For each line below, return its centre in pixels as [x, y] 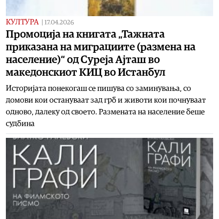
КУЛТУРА [22, 22]
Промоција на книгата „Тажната [85, 34]
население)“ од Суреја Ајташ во [83, 59]
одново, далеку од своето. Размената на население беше [105, 112]
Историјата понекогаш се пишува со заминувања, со [99, 88]
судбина [20, 123]
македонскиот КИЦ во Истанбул [86, 72]
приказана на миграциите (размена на [101, 47]
